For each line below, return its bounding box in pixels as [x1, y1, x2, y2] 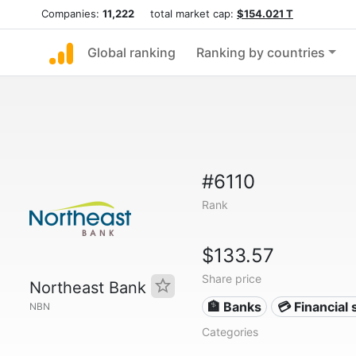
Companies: [41, 7, 103, 20]
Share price [201, 272, 261, 285]
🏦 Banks [207, 299, 262, 315]
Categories [201, 325, 258, 339]
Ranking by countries [196, 44, 325, 60]
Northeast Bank [29, 278, 151, 297]
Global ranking [87, 44, 176, 60]
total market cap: [134, 7, 237, 20]
